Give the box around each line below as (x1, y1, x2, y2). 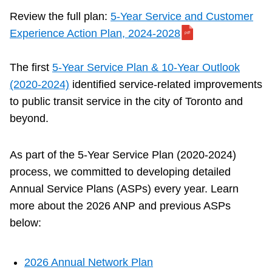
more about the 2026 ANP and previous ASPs (10, 200, 231, 212)
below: (10, 217, 41, 229)
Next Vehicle (24, 2, 72, 12)
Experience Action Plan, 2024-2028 (10, 27, 180, 40)
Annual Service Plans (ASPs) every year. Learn (10, 183, 239, 195)
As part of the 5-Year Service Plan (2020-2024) (10, 149, 236, 161)
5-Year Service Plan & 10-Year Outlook (52, 61, 240, 74)
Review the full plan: (10, 10, 110, 23)
